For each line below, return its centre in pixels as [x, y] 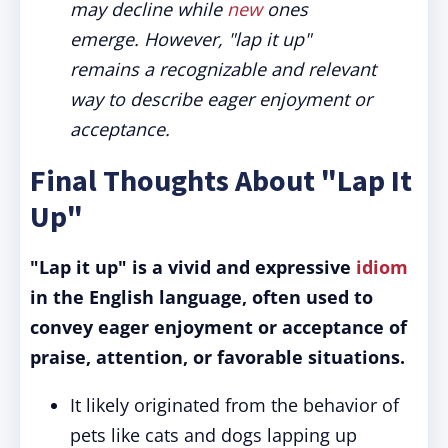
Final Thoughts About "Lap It [221, 180]
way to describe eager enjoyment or [221, 99]
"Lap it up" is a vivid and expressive [193, 267]
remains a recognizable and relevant [223, 69]
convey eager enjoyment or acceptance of [218, 327]
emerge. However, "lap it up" [190, 39]
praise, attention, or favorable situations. [217, 357]
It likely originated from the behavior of [234, 405]
